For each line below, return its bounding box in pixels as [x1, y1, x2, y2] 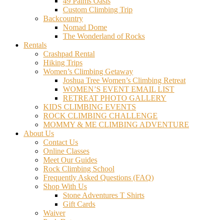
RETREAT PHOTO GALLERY [63, 94, 166, 102]
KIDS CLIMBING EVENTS [43, 103, 136, 111]
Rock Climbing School [43, 165, 114, 173]
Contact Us [43, 138, 78, 146]
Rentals [24, 41, 47, 49]
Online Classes [43, 147, 89, 155]
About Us [24, 129, 54, 137]
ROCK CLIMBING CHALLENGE [43, 111, 158, 120]
